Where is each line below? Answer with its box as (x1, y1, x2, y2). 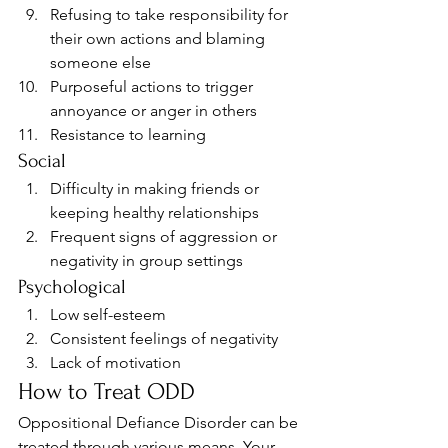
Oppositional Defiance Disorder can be (18, 413, 302, 432)
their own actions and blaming (50, 29, 269, 48)
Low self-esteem (50, 305, 166, 324)
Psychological (18, 276, 131, 298)
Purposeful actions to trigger (50, 77, 257, 96)
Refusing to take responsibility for (50, 5, 292, 24)
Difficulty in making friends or (50, 179, 263, 198)
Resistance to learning (50, 125, 210, 144)
